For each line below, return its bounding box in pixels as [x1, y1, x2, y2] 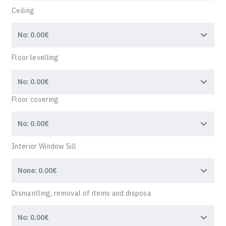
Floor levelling [12, 53, 59, 62]
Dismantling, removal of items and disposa [12, 189, 152, 198]
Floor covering [12, 95, 59, 104]
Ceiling [12, 6, 35, 15]
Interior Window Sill [12, 142, 77, 151]
